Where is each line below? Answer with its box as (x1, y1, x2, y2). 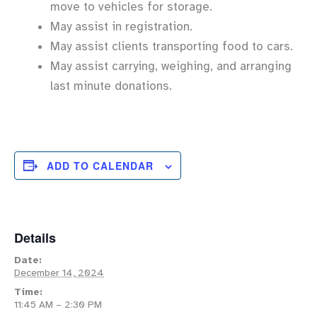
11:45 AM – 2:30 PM (14, 298, 102, 311)
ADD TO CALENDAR (47, 158, 154, 173)
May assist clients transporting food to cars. (50, 39, 293, 54)
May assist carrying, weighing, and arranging (50, 59, 292, 74)
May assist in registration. (50, 19, 192, 35)
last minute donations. (50, 79, 172, 94)
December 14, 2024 (14, 266, 104, 279)
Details (14, 228, 56, 247)
